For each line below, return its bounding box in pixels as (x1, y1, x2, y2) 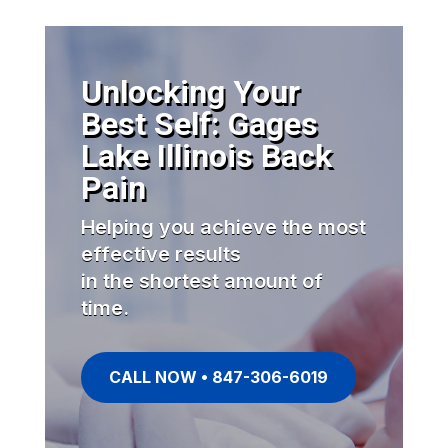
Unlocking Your (80, 72, 300, 111)
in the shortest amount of (80, 268, 323, 293)
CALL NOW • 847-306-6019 (108, 366, 328, 387)
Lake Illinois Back (80, 136, 332, 175)
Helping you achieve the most (80, 214, 366, 239)
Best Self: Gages (80, 104, 318, 143)
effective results (80, 241, 241, 266)
